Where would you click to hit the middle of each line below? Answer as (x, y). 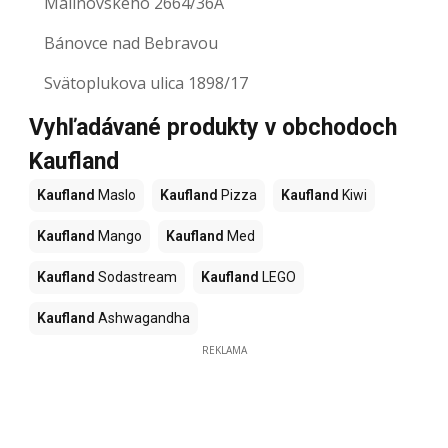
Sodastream (136, 277)
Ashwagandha (142, 318)
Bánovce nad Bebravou (131, 43)
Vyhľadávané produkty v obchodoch (213, 128)
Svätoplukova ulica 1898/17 (146, 83)
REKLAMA (224, 350)
